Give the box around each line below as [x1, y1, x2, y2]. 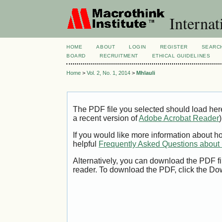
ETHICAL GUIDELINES [152, 53, 211, 58]
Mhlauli [136, 70, 156, 76]
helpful [73, 140, 99, 149]
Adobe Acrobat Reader [139, 114, 220, 123]
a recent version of [73, 114, 139, 123]
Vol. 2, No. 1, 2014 [87, 70, 131, 76]
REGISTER [160, 44, 188, 50]
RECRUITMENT [100, 53, 138, 58]
